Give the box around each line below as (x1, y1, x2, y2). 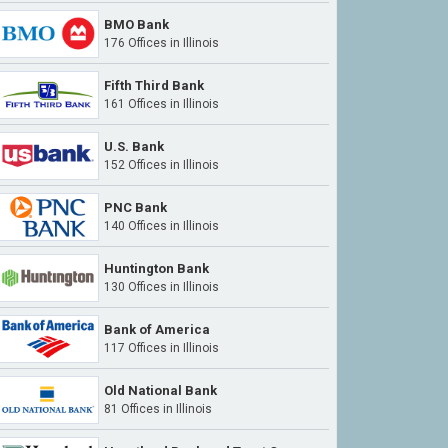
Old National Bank (104, 383, 217, 398)
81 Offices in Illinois (104, 402, 212, 416)
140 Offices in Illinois (104, 219, 219, 233)
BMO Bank (104, 17, 169, 32)
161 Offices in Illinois (104, 97, 219, 111)
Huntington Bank (104, 261, 209, 276)
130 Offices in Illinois (104, 280, 219, 294)
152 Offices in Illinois (104, 158, 219, 172)
